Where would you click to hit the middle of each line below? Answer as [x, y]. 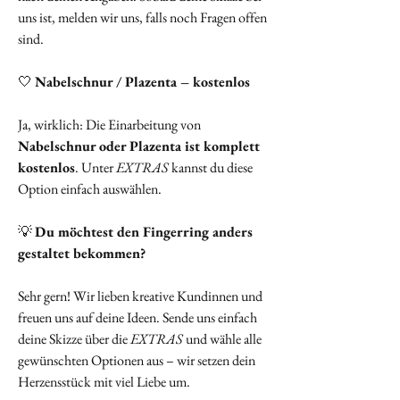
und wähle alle [222, 339]
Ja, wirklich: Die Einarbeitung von [109, 125]
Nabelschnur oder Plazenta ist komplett [139, 146]
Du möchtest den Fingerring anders [144, 232]
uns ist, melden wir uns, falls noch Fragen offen [142, 18]
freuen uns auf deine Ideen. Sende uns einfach [137, 318]
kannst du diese [211, 168]
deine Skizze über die [74, 339]
